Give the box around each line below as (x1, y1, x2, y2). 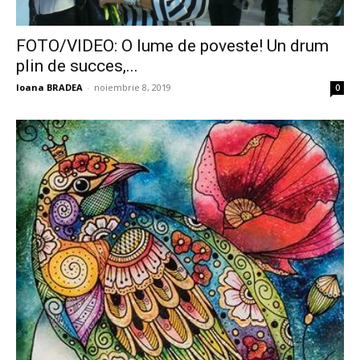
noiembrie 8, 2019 (94, 81, 171, 93)
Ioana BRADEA (16, 81, 83, 93)
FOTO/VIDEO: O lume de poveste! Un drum (16, 36, 329, 55)
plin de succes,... (16, 56, 138, 76)
